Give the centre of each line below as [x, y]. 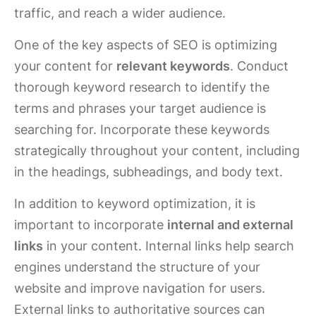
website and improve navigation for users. [140, 288]
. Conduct [259, 66]
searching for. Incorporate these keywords [142, 129]
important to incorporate [91, 225]
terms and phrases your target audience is [140, 108]
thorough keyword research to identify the [142, 87]
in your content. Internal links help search [169, 246]
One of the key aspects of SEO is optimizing [146, 45]
